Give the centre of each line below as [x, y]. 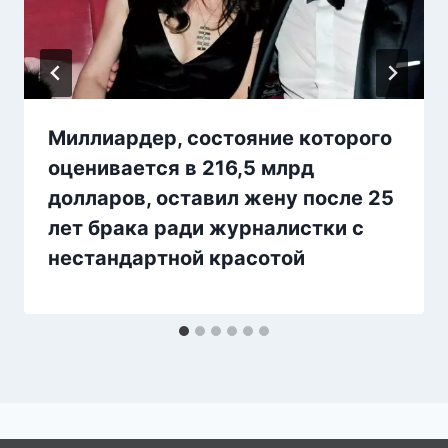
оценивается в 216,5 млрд [181, 167]
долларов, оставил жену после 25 [221, 197]
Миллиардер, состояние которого [220, 137]
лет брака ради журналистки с [206, 227]
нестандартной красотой [176, 257]
